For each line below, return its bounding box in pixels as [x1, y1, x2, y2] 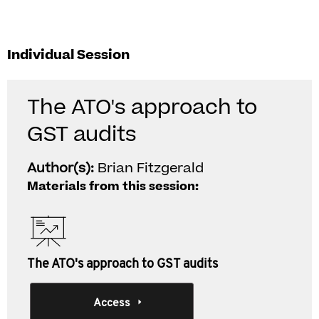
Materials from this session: [27, 178, 199, 195]
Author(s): [27, 159, 98, 178]
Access [93, 298, 130, 309]
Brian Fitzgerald [98, 159, 204, 178]
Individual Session [7, 46, 130, 65]
